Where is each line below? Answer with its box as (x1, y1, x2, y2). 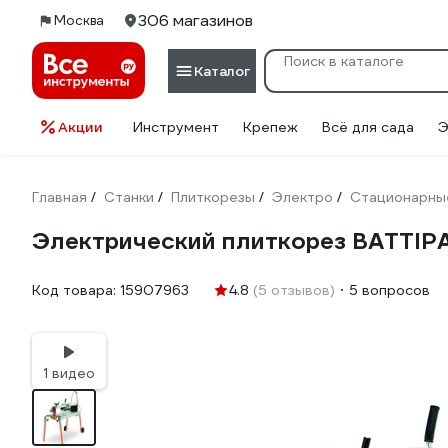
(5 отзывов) (253, 281, 335, 299)
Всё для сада (322, 118, 414, 136)
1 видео (43, 364, 95, 382)
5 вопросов (349, 281, 430, 299)
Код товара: (32, 281, 120, 299)
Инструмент (133, 118, 219, 136)
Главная (32, 188, 87, 206)
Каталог (194, 61, 250, 80)
